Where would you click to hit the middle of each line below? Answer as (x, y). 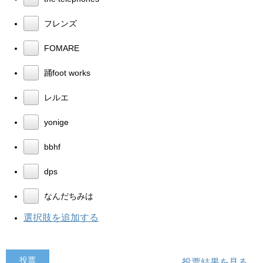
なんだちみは (68, 196)
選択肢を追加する (61, 217)
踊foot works (66, 73)
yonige (55, 122)
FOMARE (60, 48)
